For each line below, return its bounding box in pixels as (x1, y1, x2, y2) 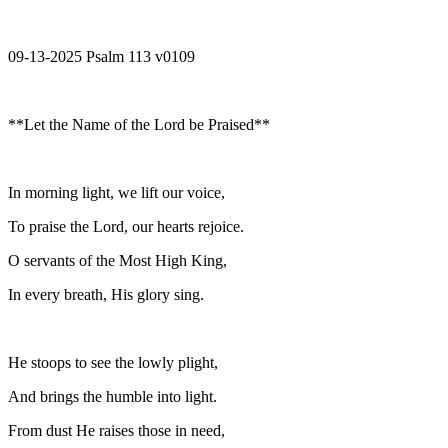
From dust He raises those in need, (8, 421, 225, 439)
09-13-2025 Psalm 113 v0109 (8, 47, 195, 65)
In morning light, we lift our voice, (8, 183, 225, 201)
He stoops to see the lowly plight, (8, 353, 218, 371)
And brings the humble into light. (8, 387, 217, 405)
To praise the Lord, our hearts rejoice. (8, 217, 244, 235)
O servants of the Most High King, (8, 251, 227, 269)
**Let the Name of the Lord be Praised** (8, 115, 270, 133)
